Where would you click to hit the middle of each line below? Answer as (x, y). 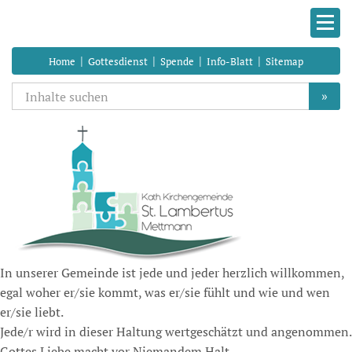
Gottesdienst (118, 61)
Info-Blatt (230, 61)
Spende (177, 61)
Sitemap (284, 61)
